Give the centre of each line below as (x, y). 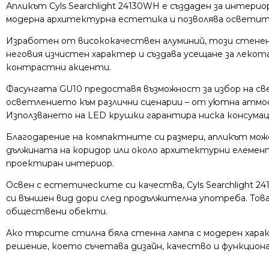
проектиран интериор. (60, 163)
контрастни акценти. (59, 67)
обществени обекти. (57, 211)
